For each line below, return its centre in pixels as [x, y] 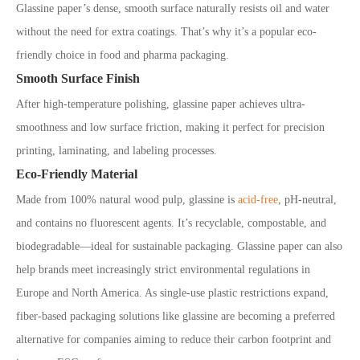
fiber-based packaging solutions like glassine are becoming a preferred [176, 316]
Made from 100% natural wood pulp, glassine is [127, 200]
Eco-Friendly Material [77, 174]
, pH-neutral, [307, 200]
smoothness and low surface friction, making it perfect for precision [170, 127]
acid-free [258, 200]
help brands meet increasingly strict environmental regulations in [163, 270]
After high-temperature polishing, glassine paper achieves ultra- [161, 104]
